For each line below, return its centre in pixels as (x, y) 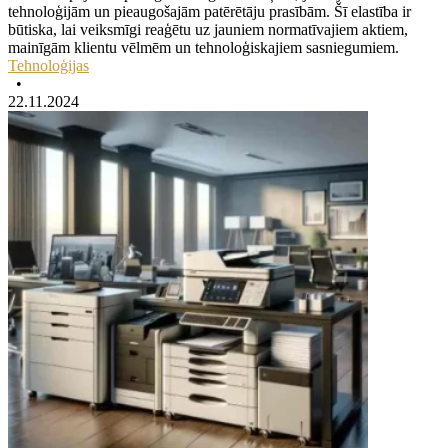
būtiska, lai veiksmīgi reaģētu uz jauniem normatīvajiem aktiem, (208, 29)
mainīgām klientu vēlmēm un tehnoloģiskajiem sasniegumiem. (203, 47)
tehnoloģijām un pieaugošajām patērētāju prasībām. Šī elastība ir (209, 11)
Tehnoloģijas (48, 65)
